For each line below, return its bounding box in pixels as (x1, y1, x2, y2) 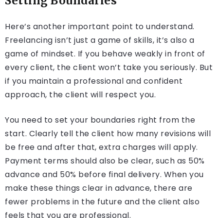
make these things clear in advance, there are (5, 182, 193, 194)
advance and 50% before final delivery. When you (5, 169, 204, 181)
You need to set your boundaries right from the (5, 114, 195, 126)
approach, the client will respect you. (5, 89, 156, 101)
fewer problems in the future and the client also (5, 196, 200, 208)
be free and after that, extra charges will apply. (5, 142, 198, 153)
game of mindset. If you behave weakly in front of (5, 48, 205, 60)
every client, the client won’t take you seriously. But (5, 62, 213, 73)
